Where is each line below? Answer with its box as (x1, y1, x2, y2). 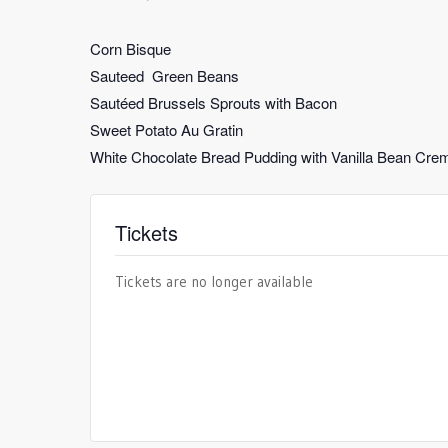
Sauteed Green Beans (90, 65, 239, 86)
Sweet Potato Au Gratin (90, 119, 243, 140)
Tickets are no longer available (115, 272, 313, 291)
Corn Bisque (90, 38, 171, 59)
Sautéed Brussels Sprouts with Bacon (90, 92, 337, 113)
